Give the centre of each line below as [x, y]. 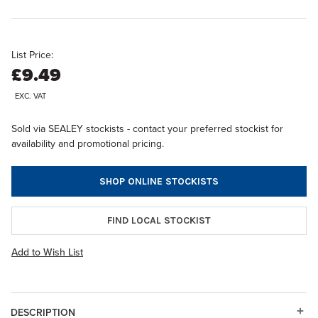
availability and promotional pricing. [88, 143]
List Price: [32, 55]
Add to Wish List [47, 252]
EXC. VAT [31, 96]
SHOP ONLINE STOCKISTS [159, 181]
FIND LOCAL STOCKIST [159, 220]
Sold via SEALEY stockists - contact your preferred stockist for [147, 128]
